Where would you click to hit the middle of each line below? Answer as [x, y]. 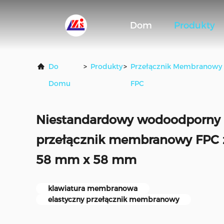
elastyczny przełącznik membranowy [113, 199]
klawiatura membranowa [93, 188]
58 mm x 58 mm [86, 160]
